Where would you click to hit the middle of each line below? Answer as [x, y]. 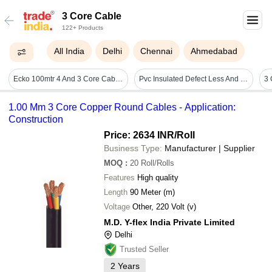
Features [119, 177]
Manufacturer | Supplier [210, 148]
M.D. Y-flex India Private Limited [169, 222]
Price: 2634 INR [139, 135]
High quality [158, 177]
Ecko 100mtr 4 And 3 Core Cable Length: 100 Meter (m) [119, 79]
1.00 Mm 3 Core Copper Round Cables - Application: [122, 107]
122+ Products [83, 28]
